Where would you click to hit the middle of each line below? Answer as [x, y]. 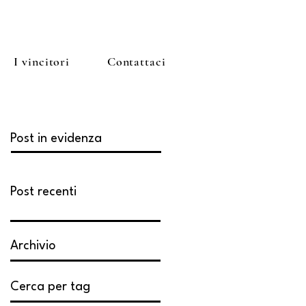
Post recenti [43, 192]
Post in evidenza [56, 139]
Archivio [33, 246]
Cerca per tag [50, 287]
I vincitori [42, 61]
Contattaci [136, 61]
